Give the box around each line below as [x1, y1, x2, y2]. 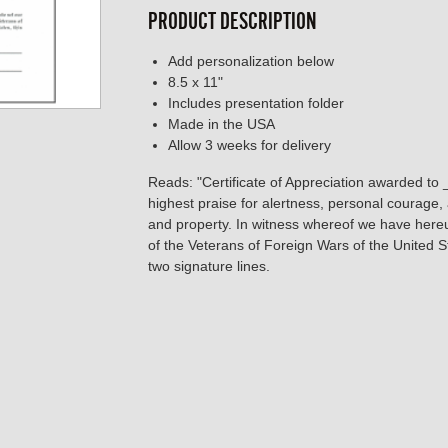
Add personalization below [168, 53, 334, 70]
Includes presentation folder [168, 95, 344, 112]
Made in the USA [168, 116, 275, 133]
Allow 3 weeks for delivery [168, 137, 331, 154]
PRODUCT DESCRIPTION [148, 8, 317, 35]
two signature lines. [148, 258, 270, 275]
